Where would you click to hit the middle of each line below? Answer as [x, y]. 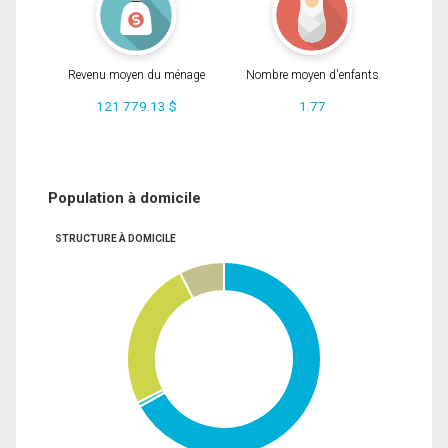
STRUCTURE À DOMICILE [115, 238]
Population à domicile [124, 197]
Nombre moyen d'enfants [312, 75]
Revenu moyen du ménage [136, 75]
